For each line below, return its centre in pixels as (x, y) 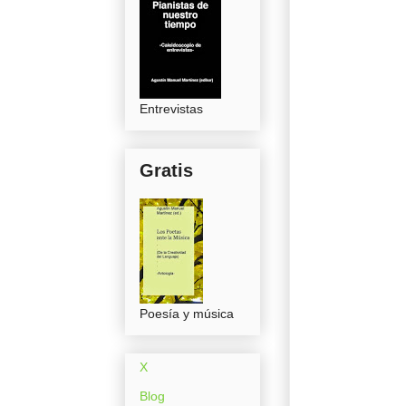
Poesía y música (187, 313)
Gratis (166, 170)
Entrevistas (171, 108)
